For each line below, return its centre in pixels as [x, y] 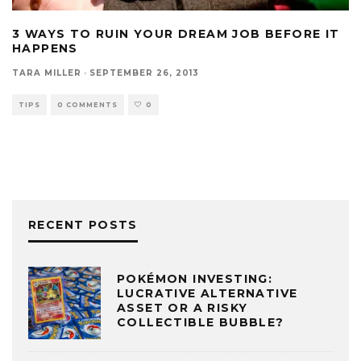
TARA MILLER [47, 73]
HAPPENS [45, 48]
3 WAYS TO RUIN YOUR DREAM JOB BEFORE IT [176, 33]
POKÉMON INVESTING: [195, 279]
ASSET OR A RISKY [183, 308]
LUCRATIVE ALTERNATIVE [207, 294]
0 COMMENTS [87, 104]
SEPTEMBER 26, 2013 [144, 73]
